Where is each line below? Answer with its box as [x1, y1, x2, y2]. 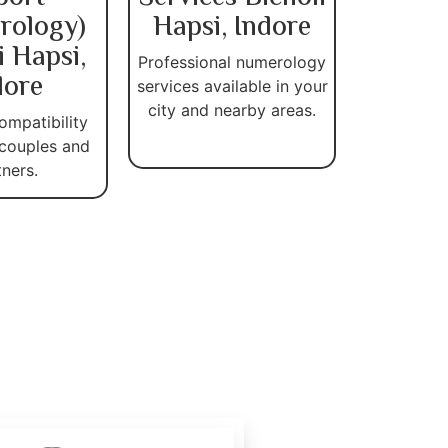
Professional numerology [138, 51, 326, 72]
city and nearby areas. [148, 99, 316, 120]
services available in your [136, 75, 328, 96]
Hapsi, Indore [153, 5, 311, 50]
